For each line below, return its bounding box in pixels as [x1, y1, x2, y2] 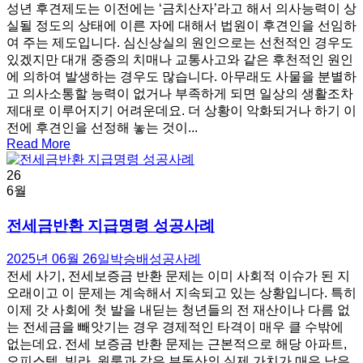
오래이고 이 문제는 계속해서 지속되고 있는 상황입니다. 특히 [6, 286, 357, 301]
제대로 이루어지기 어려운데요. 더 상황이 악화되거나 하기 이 [6, 103, 357, 117]
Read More [6, 136, 70, 151]
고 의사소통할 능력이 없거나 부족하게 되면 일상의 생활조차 [6, 86, 353, 100]
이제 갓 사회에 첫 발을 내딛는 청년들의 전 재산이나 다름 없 [6, 303, 350, 318]
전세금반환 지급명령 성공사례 [6, 216, 215, 234]
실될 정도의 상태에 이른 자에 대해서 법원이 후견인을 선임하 [6, 18, 357, 32]
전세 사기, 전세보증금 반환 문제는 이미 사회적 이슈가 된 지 [6, 269, 350, 284]
